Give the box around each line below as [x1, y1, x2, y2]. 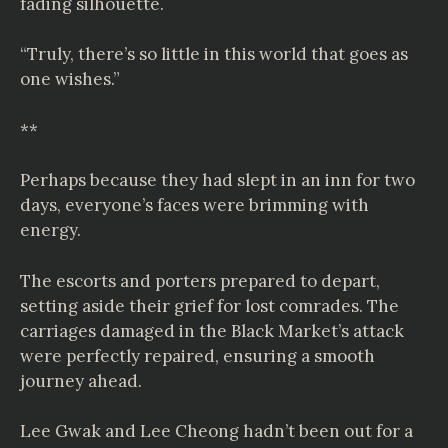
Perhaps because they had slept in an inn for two [20, 169, 415, 191]
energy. [20, 219, 81, 241]
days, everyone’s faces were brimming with [20, 194, 369, 216]
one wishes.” [20, 68, 120, 90]
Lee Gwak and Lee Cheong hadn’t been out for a [20, 420, 413, 442]
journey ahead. [20, 369, 142, 392]
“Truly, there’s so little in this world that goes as [20, 43, 408, 65]
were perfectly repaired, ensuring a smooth [20, 344, 375, 367]
